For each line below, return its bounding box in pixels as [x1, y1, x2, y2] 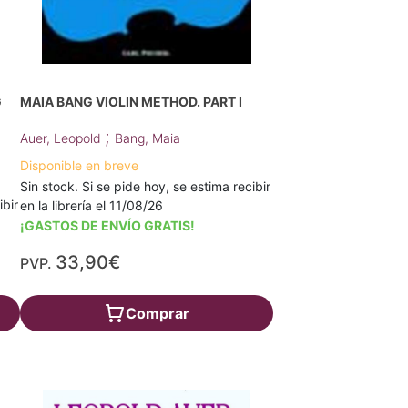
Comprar [125, 304, 189, 322]
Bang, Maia [115, 130, 181, 146]
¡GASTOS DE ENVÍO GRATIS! [20, 218, 196, 233]
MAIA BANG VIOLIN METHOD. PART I [20, 94, 243, 109]
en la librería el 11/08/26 [20, 198, 164, 213]
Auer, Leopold [20, 130, 106, 146]
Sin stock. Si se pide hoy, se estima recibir [20, 178, 271, 194]
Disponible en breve [20, 158, 139, 173]
